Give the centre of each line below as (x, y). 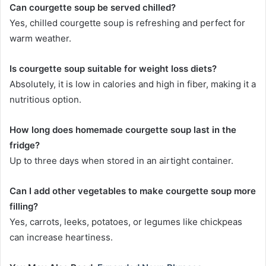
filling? (24, 207)
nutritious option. (45, 100)
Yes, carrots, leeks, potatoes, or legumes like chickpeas (126, 222)
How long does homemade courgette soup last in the (123, 130)
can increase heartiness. (61, 237)
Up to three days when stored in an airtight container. (121, 161)
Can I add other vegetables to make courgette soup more (133, 191)
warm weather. (40, 39)
